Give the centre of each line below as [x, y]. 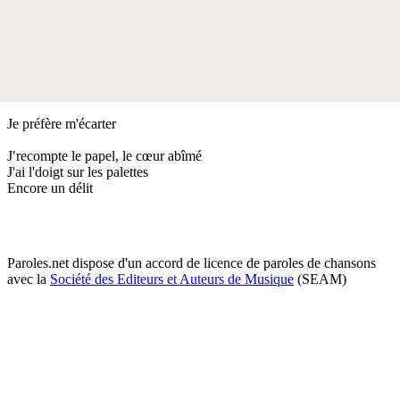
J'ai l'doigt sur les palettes [78, 171]
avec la [29, 279]
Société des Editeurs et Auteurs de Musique [172, 279]
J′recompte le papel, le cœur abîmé [104, 155]
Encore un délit [50, 187]
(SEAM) [320, 279]
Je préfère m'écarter [62, 123]
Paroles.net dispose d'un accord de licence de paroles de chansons [192, 262]
